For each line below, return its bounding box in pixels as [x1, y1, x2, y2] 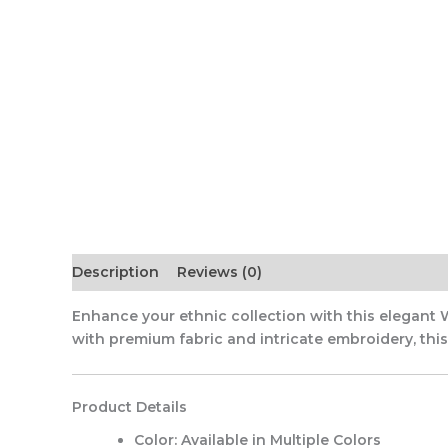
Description [72, 263, 159, 282]
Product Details [72, 397, 187, 416]
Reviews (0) [177, 263, 262, 282]
